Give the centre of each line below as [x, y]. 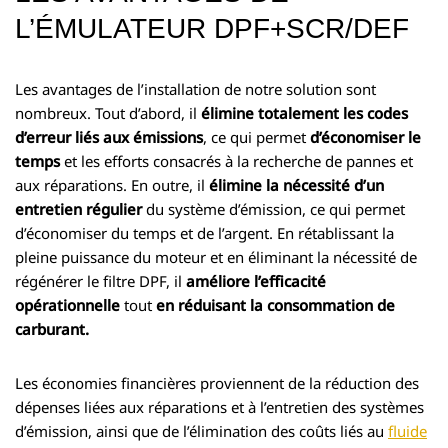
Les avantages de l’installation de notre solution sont [195, 88]
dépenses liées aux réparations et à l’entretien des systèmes [219, 406]
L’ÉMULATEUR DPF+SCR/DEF [212, 28]
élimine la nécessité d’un [296, 184]
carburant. [52, 328]
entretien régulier [78, 208]
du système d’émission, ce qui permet [273, 208]
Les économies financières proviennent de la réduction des [217, 382]
